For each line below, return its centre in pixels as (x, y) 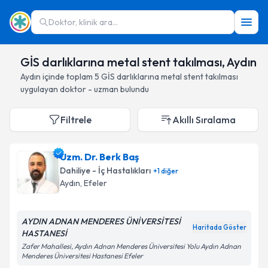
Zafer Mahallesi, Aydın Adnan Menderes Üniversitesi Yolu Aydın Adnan (131, 246)
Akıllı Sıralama (204, 120)
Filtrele (76, 120)
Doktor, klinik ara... (83, 22)
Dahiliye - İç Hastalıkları (105, 170)
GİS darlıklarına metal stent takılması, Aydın (138, 62)
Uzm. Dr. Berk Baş (99, 157)
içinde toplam (68, 77)
